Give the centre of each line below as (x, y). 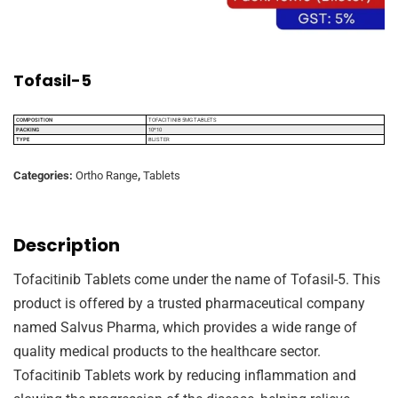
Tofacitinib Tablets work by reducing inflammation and (185, 376)
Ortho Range (107, 176)
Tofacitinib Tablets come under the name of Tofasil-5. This (197, 280)
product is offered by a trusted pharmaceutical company (189, 304)
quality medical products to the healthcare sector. (167, 352)
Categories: (44, 176)
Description (67, 246)
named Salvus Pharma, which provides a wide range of (185, 328)
